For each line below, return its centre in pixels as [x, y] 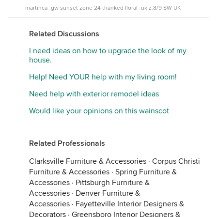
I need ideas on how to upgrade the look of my [108, 51]
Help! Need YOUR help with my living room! [103, 77]
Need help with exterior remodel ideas [94, 94]
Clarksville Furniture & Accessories [88, 161]
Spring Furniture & [146, 172]
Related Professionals [67, 143]
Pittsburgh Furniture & [113, 183]
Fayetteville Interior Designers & [130, 204]
